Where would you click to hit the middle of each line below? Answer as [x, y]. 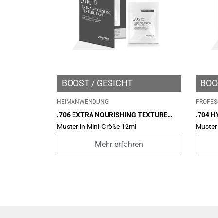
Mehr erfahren [119, 144]
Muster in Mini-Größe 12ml [97, 127]
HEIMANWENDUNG [83, 102]
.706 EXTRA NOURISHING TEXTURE [112, 115]
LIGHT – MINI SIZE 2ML [93, 123]
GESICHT [115, 83]
